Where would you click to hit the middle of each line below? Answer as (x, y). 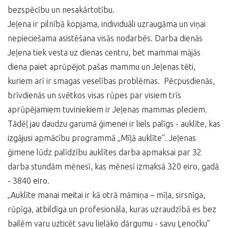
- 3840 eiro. (30, 181)
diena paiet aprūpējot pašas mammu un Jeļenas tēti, (102, 67)
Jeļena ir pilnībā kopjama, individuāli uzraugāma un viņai (107, 24)
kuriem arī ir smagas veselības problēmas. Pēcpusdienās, (111, 81)
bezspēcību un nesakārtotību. (61, 10)
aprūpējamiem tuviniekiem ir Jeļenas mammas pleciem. (107, 109)
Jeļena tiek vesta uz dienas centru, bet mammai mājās (104, 52)
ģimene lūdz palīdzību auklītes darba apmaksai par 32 (105, 152)
